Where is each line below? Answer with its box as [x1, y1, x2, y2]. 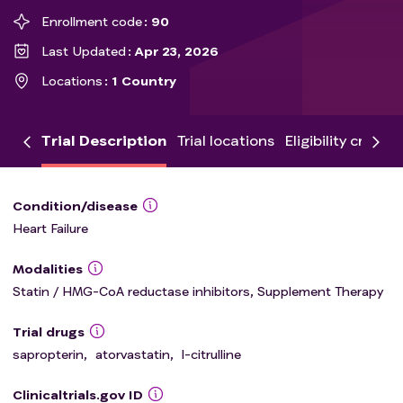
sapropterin [13, 346, 84, 362]
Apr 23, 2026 [135, 43, 219, 58]
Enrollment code [41, 13, 142, 29]
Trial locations [177, 131, 274, 148]
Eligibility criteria [285, 131, 400, 148]
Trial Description [41, 131, 166, 148]
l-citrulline [182, 346, 241, 362]
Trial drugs [13, 324, 85, 339]
